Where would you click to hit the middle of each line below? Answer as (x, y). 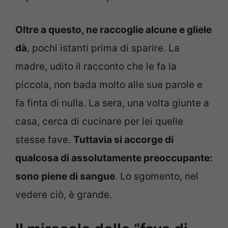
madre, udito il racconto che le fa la (96, 66)
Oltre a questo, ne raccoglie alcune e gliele (113, 30)
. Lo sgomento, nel (157, 176)
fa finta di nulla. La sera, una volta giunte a (112, 103)
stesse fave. (44, 139)
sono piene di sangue (65, 176)
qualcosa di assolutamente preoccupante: (114, 158)
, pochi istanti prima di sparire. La (103, 48)
